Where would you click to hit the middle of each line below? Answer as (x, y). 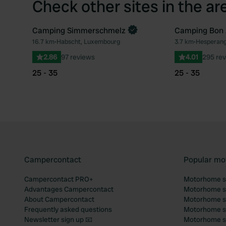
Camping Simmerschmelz (79, 31)
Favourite (172, 46)
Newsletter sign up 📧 (58, 219)
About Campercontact (59, 199)
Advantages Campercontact (69, 189)
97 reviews (78, 57)
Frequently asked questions (68, 209)
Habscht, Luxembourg (88, 42)
